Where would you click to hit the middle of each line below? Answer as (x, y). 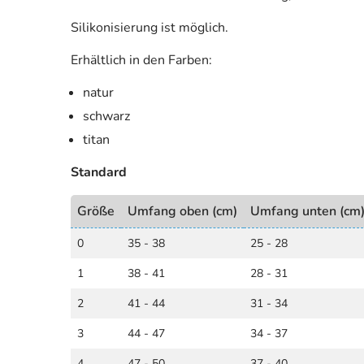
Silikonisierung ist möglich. (149, 28)
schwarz (106, 117)
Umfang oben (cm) (182, 212)
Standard (99, 173)
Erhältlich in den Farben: (141, 61)
